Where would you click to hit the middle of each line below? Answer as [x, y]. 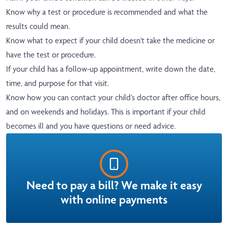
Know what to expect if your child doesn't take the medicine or [110, 41]
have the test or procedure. [51, 55]
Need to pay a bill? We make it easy [114, 186]
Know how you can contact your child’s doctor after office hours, [113, 98]
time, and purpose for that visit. [58, 83]
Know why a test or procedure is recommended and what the [107, 12]
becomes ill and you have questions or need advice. [91, 126]
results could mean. [38, 26]
